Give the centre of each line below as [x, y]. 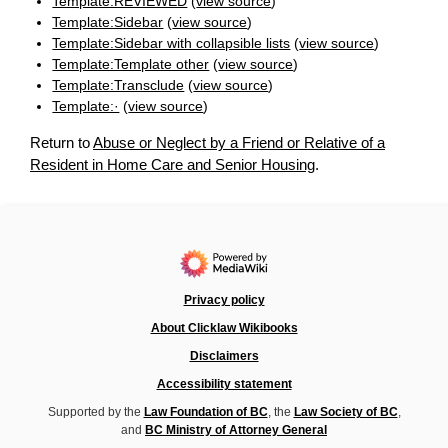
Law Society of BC [345, 412]
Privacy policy [224, 300]
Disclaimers [224, 356]
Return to [61, 143]
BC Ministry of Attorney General [236, 430]
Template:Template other [131, 64]
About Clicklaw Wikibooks [224, 328]
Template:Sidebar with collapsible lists [171, 43]
